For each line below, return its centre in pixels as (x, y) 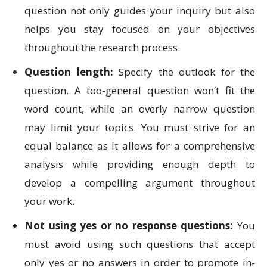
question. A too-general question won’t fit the (140, 91)
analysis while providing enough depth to (140, 164)
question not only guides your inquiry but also (140, 11)
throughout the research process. (102, 48)
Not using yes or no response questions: (131, 226)
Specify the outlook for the (184, 72)
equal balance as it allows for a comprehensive (140, 146)
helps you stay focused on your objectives (140, 29)
